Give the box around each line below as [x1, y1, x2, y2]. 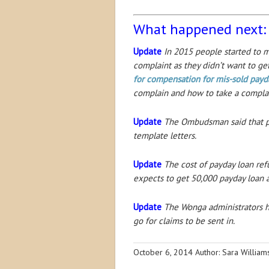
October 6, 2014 [133, 246, 193, 258]
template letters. [133, 129, 196, 141]
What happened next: [133, 19, 266, 38]
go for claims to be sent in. [133, 214, 237, 226]
